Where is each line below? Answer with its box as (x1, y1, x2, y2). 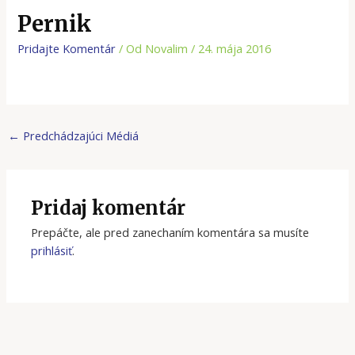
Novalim (145, 40, 192, 57)
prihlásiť (31, 242, 73, 258)
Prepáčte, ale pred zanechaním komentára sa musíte (31, 223, 310, 240)
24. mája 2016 (198, 40, 272, 57)
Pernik (17, 10, 93, 37)
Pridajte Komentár (17, 40, 116, 57)
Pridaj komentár (31, 196, 186, 219)
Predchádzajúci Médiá (19, 127, 139, 143)
